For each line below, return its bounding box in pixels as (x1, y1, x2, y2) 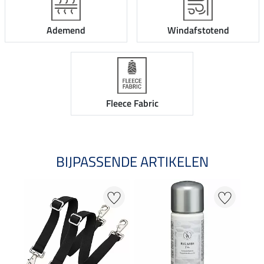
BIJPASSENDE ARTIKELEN (55, 150, 209, 172)
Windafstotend (167, 23, 229, 38)
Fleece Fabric (105, 95, 159, 110)
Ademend (47, 23, 85, 38)
